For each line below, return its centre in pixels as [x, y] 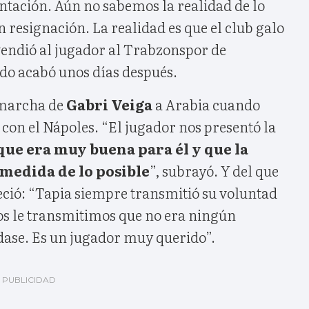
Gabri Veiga [109, 104]
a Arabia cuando [206, 104]
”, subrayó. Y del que [214, 170]
